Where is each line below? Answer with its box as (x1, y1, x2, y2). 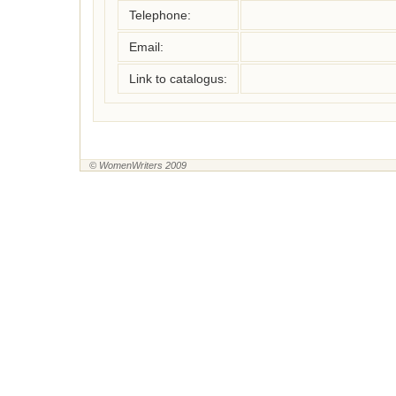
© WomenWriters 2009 (89, 160, 187, 171)
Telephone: (129, 8, 191, 22)
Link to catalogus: (129, 72, 227, 86)
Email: (129, 40, 164, 54)
